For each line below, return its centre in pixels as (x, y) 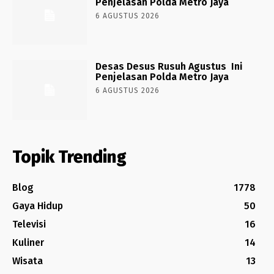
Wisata (28, 261)
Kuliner (28, 243)
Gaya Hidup (38, 206)
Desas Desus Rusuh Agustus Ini (169, 67)
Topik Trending (69, 157)
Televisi (29, 224)
